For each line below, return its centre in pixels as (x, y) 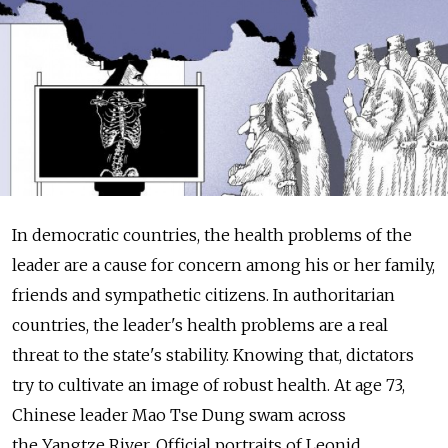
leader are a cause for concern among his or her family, (223, 265)
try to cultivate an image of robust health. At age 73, (208, 385)
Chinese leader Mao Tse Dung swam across (179, 415)
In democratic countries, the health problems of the (212, 235)
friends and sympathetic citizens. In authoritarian (203, 295)
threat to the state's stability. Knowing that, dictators (213, 355)
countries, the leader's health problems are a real (200, 325)
